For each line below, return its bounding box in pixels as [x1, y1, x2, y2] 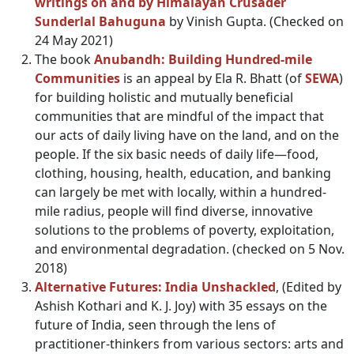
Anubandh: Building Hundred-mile [94, 51, 312, 68]
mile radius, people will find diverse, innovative [35, 202, 313, 220]
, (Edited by [276, 278, 341, 296]
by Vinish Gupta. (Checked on [166, 13, 344, 30]
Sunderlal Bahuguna [35, 13, 166, 30]
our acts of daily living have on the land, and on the [35, 126, 339, 144]
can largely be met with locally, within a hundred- [35, 183, 326, 201]
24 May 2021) [35, 32, 113, 49]
